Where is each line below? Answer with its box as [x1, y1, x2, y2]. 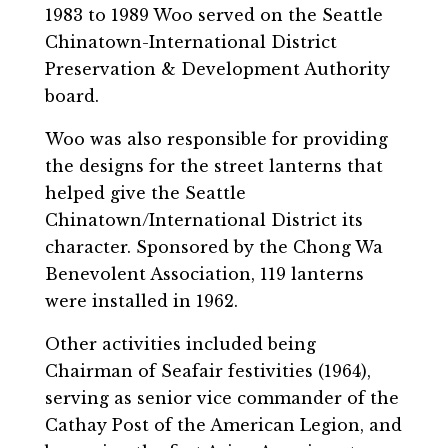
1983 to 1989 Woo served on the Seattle [44, 4, 383, 25]
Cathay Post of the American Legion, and [44, 414, 402, 435]
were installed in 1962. [44, 290, 238, 311]
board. [44, 85, 99, 106]
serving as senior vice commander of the [44, 387, 399, 408]
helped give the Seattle [44, 182, 246, 203]
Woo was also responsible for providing [44, 128, 388, 149]
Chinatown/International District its [44, 209, 363, 230]
